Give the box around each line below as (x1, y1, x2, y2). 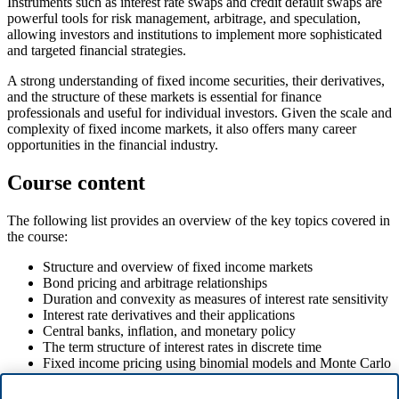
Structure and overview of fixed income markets (43, 258, 313, 274)
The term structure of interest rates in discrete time (43, 338, 322, 354)
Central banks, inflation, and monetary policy (43, 322, 296, 338)
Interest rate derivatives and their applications (43, 306, 295, 322)
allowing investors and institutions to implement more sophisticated (7, 27, 382, 42)
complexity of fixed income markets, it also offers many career (7, 121, 356, 136)
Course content (7, 170, 145, 194)
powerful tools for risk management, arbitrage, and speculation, (7, 11, 361, 26)
